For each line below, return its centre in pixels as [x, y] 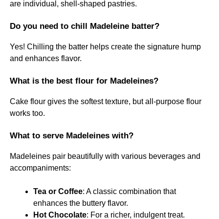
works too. [27, 113]
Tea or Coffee [58, 191]
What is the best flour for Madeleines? [84, 81]
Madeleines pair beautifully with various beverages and [105, 156]
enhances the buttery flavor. [81, 203]
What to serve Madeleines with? [72, 135]
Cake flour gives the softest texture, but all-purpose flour [106, 101]
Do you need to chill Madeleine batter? [85, 26]
